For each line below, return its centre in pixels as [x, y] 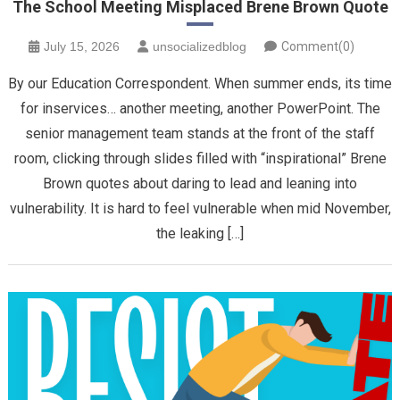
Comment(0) [317, 47]
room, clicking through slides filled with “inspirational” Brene [200, 159]
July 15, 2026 [81, 47]
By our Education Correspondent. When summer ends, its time [200, 84]
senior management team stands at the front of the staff [200, 134]
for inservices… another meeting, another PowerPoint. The [200, 109]
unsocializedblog [199, 47]
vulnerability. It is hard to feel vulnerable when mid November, [200, 209]
